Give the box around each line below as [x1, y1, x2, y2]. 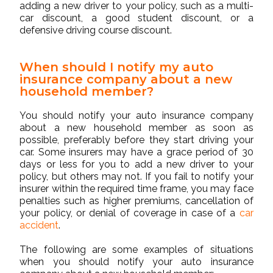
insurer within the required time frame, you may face [19, 183, 253, 195]
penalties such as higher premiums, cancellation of [19, 195, 253, 207]
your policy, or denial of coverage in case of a [19, 207, 239, 219]
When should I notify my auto [19, 60, 214, 75]
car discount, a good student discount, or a [19, 12, 253, 24]
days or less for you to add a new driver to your [19, 158, 253, 171]
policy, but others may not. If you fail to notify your [19, 171, 253, 183]
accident [19, 219, 59, 232]
